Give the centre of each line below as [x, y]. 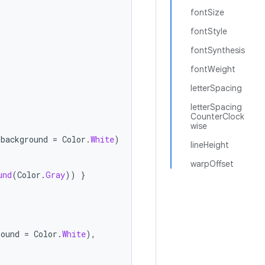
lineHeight [210, 145]
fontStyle [209, 31]
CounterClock [217, 117]
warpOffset [212, 164]
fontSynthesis [218, 50]
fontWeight [213, 69]
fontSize [207, 12]
